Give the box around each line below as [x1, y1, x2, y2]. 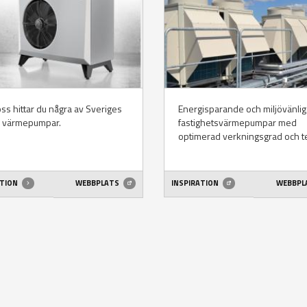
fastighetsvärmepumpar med [177, 114, 297, 130]
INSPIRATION [171, 177, 220, 189]
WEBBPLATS [75, 177, 121, 189]
